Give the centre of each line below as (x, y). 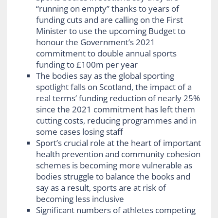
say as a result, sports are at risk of (101, 188)
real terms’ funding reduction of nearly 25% (118, 98)
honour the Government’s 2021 (95, 42)
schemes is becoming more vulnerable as (114, 165)
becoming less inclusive (80, 199)
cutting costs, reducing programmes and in (116, 121)
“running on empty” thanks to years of (107, 9)
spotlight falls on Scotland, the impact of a (114, 87)
